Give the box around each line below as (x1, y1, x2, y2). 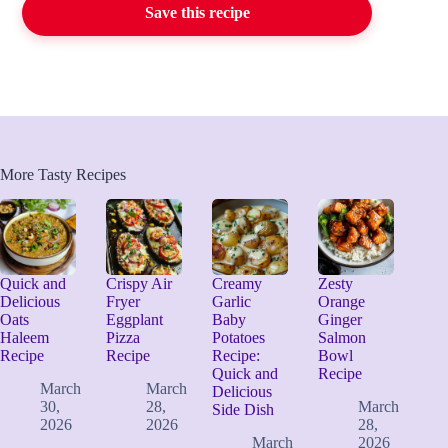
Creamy (212, 275, 263, 293)
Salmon (318, 329, 367, 347)
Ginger (318, 311, 363, 329)
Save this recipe (144, 4, 250, 22)
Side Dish (212, 401, 275, 419)
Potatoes (212, 329, 266, 347)
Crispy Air (106, 275, 173, 293)
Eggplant (106, 311, 164, 329)
